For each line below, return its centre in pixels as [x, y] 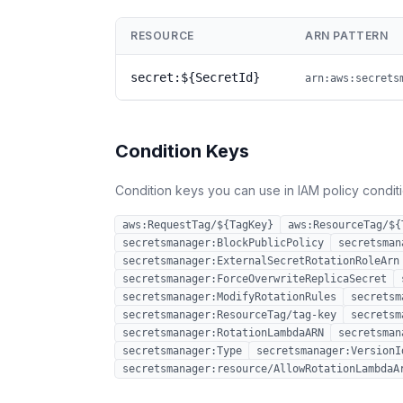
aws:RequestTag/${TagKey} [198, 225]
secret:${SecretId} [195, 77]
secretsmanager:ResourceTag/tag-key [229, 315]
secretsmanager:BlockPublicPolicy [223, 243]
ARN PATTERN [347, 36]
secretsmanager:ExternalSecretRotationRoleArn [261, 261]
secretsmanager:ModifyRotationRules [229, 297]
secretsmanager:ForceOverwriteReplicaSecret [255, 279]
